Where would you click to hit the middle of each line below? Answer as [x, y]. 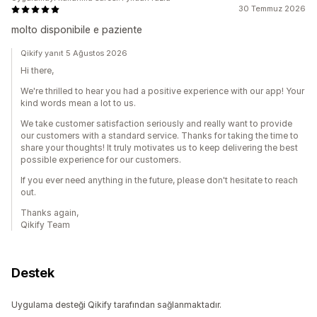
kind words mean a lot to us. [78, 103]
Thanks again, [50, 213]
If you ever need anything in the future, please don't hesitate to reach [159, 180]
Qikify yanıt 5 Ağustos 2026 [74, 53]
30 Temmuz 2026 [272, 9]
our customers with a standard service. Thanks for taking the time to [160, 136]
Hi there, [37, 71]
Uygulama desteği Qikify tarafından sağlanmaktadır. [116, 305]
